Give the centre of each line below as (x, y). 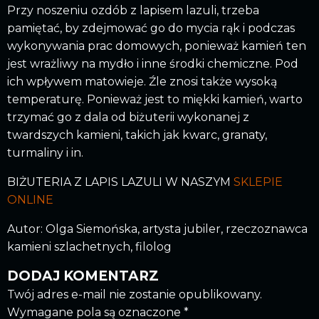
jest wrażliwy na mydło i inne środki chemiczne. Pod (153, 64)
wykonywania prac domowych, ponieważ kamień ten (157, 46)
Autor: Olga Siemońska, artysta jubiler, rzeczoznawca (157, 229)
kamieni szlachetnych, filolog (89, 247)
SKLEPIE (258, 182)
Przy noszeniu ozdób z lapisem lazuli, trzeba (133, 11)
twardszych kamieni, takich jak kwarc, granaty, (137, 135)
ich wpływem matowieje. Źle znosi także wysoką (142, 82)
